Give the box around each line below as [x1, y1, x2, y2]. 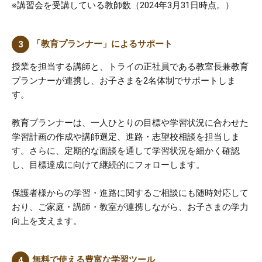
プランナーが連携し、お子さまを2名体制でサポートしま [12, 75, 236, 86]
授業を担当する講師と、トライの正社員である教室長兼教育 [12, 61, 249, 72]
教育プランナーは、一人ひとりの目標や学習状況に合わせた [12, 117, 249, 128]
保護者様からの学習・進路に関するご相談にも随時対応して [12, 187, 249, 198]
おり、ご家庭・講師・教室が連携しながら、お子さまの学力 [12, 201, 249, 212]
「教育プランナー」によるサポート [32, 38, 173, 49]
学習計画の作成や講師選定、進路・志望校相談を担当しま [12, 131, 240, 142]
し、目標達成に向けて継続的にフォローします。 [12, 159, 205, 170]
